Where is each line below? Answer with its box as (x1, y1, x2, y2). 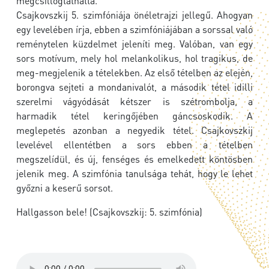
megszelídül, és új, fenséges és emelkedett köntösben (16, 153, 253, 166)
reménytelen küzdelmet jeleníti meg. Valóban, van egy (16, 37, 253, 50)
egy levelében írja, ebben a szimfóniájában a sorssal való (16, 23, 253, 36)
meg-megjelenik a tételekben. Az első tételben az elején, (16, 66, 253, 79)
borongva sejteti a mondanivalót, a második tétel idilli (16, 80, 253, 94)
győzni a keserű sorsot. (16, 181, 113, 195)
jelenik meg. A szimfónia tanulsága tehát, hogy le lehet (16, 167, 253, 180)
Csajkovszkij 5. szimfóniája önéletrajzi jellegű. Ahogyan (16, 8, 253, 22)
